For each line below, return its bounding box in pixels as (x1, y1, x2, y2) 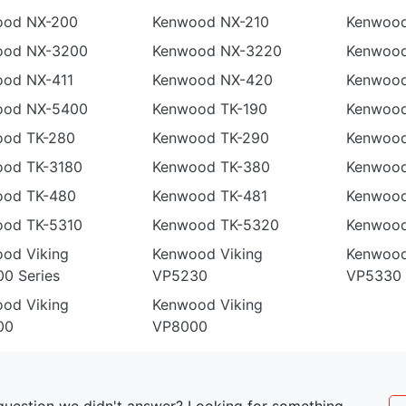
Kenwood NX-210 (151, 13, 269, 31)
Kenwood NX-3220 (151, 42, 282, 60)
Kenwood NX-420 (151, 71, 273, 89)
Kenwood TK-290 (151, 129, 269, 147)
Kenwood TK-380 (151, 158, 270, 176)
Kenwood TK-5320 (151, 216, 279, 234)
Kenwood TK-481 (151, 187, 267, 205)
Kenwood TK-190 (151, 100, 267, 118)
